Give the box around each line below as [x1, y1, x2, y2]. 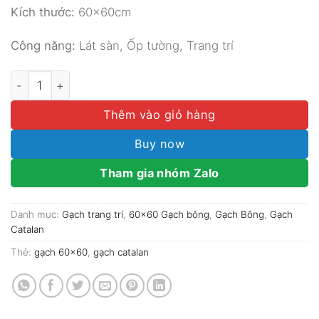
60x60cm [75, 4, 131, 19]
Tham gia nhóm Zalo [100, 166, 219, 181]
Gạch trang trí [62, 209, 123, 221]
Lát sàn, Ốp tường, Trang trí [75, 38, 234, 53]
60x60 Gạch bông [129, 209, 209, 221]
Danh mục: [11, 209, 62, 221]
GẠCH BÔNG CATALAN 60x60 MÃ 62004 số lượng [10, 71, 277, 85]
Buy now [134, 137, 185, 152]
